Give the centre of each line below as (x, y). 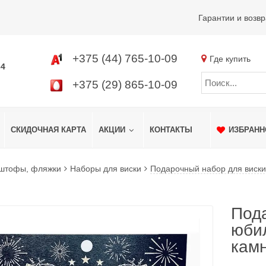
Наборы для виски (106, 169)
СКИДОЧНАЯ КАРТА (48, 130)
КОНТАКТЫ (171, 130)
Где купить (230, 59)
